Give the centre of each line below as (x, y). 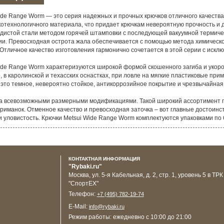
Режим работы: (90, 217)
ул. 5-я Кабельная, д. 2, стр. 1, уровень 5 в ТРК (157, 175)
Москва (78, 175)
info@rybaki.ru (106, 206)
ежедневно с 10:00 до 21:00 (152, 217)
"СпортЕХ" (83, 183)
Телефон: (82, 194)
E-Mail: (78, 206)
